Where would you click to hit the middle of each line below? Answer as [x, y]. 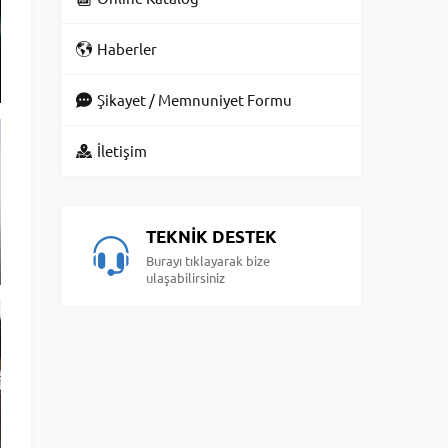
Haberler [127, 48]
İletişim [122, 150]
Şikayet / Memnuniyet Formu [194, 99]
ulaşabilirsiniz [185, 277]
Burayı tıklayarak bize [208, 260]
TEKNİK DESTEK [211, 236]
